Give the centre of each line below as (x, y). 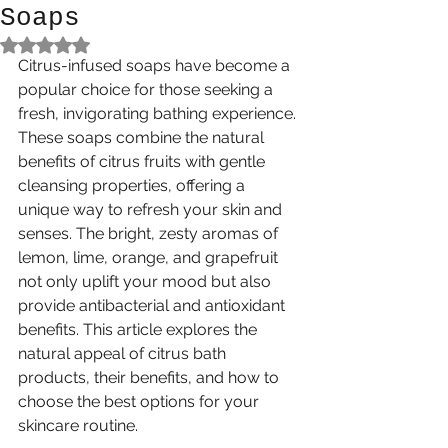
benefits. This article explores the (139, 329)
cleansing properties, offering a (133, 185)
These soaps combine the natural (143, 137)
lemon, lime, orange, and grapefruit (150, 257)
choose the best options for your (140, 401)
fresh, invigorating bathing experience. (159, 113)
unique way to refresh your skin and (152, 209)
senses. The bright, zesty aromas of (150, 233)
